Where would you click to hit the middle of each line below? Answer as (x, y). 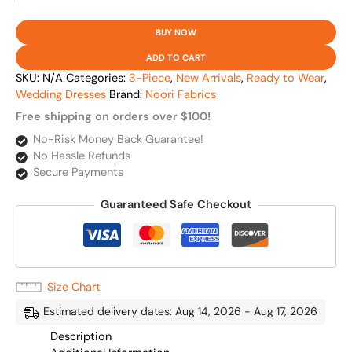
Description (81, 336)
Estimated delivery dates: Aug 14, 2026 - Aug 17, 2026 (180, 312)
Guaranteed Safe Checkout (176, 205)
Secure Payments (78, 172)
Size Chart (74, 288)
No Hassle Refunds (81, 156)
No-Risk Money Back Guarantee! (118, 139)
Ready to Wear (286, 78)
